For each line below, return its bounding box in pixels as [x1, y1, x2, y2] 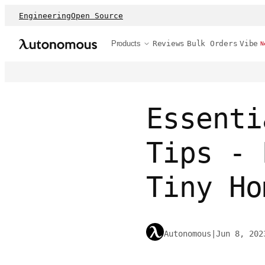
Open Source [71, 11, 123, 20]
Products [111, 39, 141, 48]
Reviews [152, 39, 185, 48]
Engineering [19, 11, 71, 20]
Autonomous [164, 229, 211, 239]
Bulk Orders [187, 39, 238, 48]
